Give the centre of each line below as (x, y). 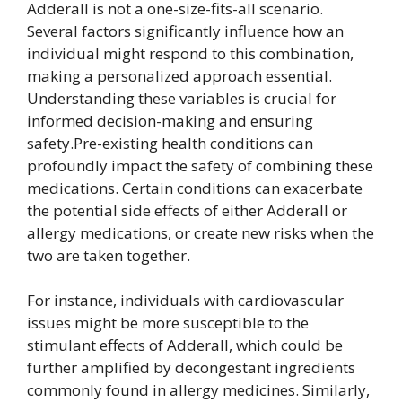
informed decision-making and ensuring (170, 120)
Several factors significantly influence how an (185, 31)
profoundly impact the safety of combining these (200, 165)
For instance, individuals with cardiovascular (185, 301)
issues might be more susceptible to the (168, 323)
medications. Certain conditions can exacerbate (195, 188)
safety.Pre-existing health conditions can (170, 143)
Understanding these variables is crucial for (182, 98)
